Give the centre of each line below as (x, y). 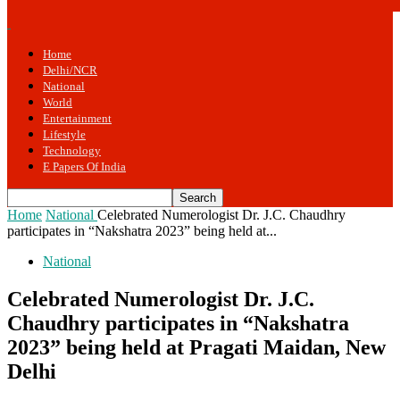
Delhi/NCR (70, 70)
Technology (72, 150)
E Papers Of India (84, 167)
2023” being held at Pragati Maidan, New (196, 347)
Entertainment (77, 118)
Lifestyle (64, 134)
